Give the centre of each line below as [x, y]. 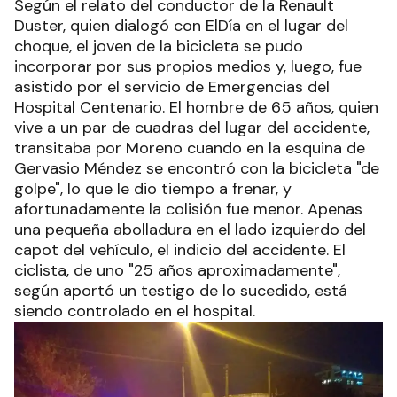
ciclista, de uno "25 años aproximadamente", [177, 270]
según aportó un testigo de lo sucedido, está [181, 290]
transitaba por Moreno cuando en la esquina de [190, 148]
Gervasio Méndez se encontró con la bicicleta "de [197, 168]
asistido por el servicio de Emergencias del [172, 86]
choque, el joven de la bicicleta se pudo [159, 46]
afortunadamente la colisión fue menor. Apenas [188, 209]
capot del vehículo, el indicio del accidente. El [180, 249]
